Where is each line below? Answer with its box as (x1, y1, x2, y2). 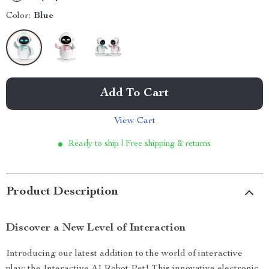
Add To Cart (100, 88, 169, 100)
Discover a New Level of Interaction (6, 223, 186, 234)
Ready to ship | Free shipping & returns (68, 140, 211, 148)
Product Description (6, 186, 118, 198)
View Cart (113, 116, 156, 126)
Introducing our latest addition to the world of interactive (6, 249, 243, 259)
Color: (6, 11, 31, 21)
